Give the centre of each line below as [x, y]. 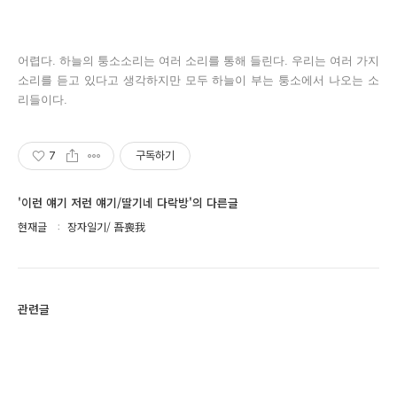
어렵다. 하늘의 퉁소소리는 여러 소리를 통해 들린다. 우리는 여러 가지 [198, 61]
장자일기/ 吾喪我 [106, 226]
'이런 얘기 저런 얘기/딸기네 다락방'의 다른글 [128, 202]
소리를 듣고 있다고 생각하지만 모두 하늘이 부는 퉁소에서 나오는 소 [198, 80]
